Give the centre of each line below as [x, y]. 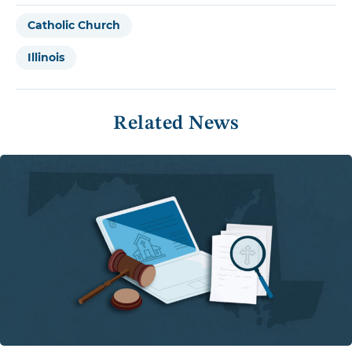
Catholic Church [74, 26]
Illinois [46, 58]
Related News [176, 124]
